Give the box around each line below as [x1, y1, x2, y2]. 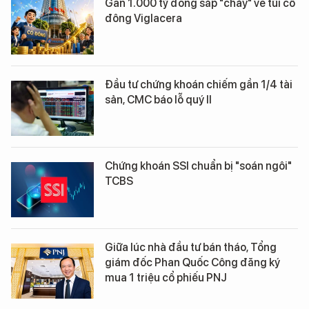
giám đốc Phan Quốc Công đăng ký [105, 256, 280, 270]
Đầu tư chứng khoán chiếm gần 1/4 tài [105, 78, 292, 92]
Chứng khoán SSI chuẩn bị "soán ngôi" [105, 159, 292, 173]
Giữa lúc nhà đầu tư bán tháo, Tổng [105, 241, 277, 255]
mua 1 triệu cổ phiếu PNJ [105, 271, 227, 285]
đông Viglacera [105, 12, 182, 26]
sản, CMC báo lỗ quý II [105, 93, 212, 107]
